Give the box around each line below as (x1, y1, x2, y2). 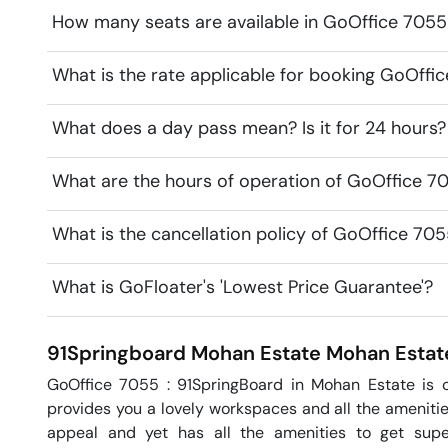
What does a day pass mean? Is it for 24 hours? (52, 116, 446, 141)
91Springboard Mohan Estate (47, 340, 321, 367)
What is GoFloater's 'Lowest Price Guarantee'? (52, 275, 433, 300)
